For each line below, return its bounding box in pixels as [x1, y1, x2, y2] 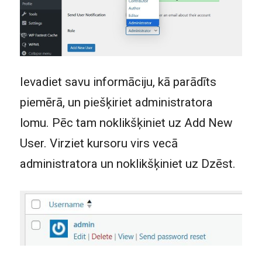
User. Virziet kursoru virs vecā [19, 136, 178, 151]
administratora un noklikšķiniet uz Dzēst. [19, 157, 236, 171]
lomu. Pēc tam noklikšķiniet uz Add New [19, 116, 233, 130]
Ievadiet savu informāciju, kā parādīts [19, 75, 216, 89]
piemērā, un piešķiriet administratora [19, 95, 213, 110]
